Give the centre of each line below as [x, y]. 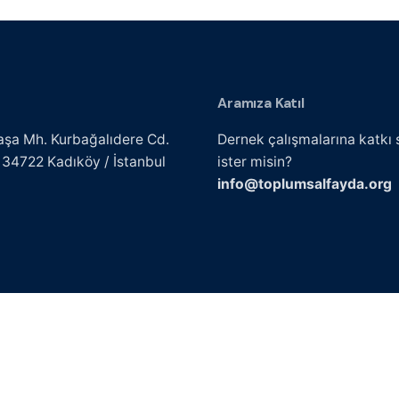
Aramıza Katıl [261, 102]
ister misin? [255, 161]
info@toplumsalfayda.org [305, 183]
